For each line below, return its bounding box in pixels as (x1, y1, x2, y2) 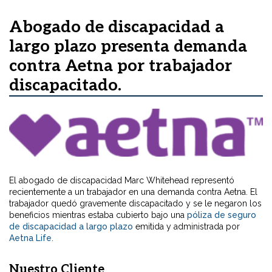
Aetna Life (9, 233, 52, 243)
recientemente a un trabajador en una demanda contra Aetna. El (9, 187, 257, 197)
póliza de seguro (187, 210, 256, 220)
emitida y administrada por (133, 222, 240, 232)
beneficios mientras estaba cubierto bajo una (9, 210, 187, 220)
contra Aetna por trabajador (9, 56, 232, 76)
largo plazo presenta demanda (9, 37, 247, 57)
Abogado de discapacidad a (9, 18, 224, 38)
